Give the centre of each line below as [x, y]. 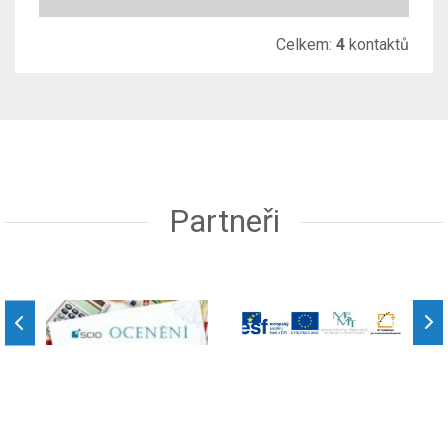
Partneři [224, 220]
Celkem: [306, 44]
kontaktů [377, 44]
